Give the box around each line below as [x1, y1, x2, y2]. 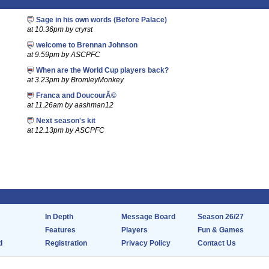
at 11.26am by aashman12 [26, 101, 113, 109]
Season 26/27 [198, 213, 244, 220]
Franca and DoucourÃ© [35, 92, 116, 99]
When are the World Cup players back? [35, 67, 169, 74]
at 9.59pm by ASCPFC [26, 51, 100, 58]
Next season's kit [35, 117, 95, 124]
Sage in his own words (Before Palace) [35, 16, 167, 23]
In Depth [45, 213, 73, 220]
